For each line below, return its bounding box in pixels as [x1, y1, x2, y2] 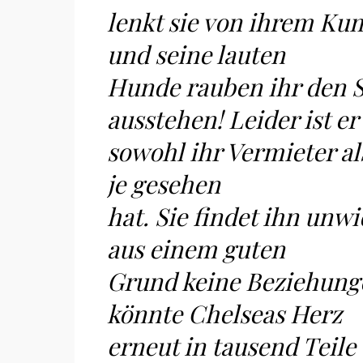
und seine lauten [107, 38, 285, 70]
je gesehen [107, 168, 220, 200]
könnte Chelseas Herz [107, 297, 342, 330]
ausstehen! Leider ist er [107, 103, 358, 135]
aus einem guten [107, 233, 285, 265]
